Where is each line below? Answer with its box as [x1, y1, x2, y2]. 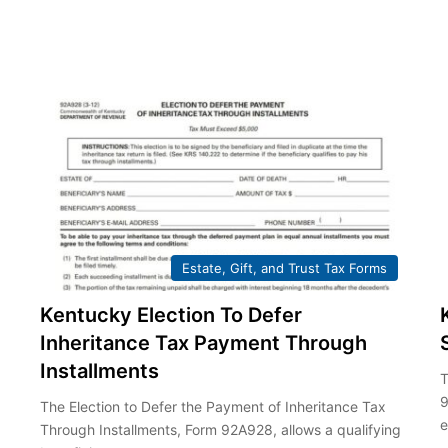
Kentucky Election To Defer [39, 302, 302, 327]
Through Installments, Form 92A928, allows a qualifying [39, 420, 401, 438]
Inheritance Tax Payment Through [39, 330, 367, 355]
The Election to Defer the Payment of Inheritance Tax [39, 397, 386, 415]
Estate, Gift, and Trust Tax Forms [182, 259, 388, 276]
